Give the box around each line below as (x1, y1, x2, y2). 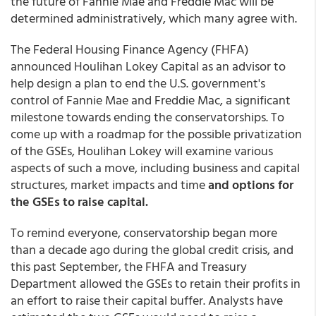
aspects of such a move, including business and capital (11, 158, 300, 177)
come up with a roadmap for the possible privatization (11, 124, 302, 143)
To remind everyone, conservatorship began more (11, 223, 277, 242)
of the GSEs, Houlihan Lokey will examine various (11, 141, 273, 160)
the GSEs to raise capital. (11, 192, 148, 211)
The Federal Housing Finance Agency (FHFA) (11, 39, 249, 59)
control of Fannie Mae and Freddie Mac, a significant (11, 90, 291, 109)
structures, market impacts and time (11, 175, 208, 194)
